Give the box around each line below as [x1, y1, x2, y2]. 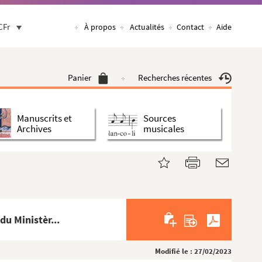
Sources [143, 111, 176, 125]
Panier [68, 72, 91, 83]
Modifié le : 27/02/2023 [155, 246, 232, 256]
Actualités [130, 22, 164, 32]
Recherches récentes [138, 72, 212, 83]
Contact [177, 22, 204, 32]
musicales [143, 122, 184, 135]
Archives [17, 122, 51, 135]
